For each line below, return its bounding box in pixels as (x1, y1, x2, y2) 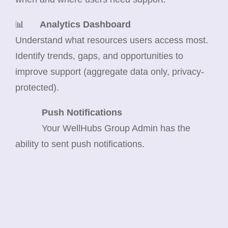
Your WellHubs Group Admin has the (42, 123, 190, 133)
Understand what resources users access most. (15, 35, 208, 45)
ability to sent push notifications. (15, 138, 145, 149)
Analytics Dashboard (40, 19, 131, 30)
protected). (15, 82, 59, 93)
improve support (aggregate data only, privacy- (15, 66, 204, 77)
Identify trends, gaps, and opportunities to (15, 50, 183, 61)
